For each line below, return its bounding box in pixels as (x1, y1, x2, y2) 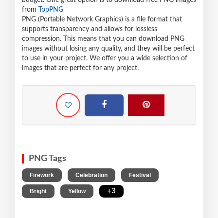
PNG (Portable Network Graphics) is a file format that (22, 16, 182, 23)
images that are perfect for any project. (22, 65, 139, 72)
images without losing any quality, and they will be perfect (22, 45, 195, 53)
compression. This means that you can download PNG (22, 36, 184, 43)
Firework (30, 172, 54, 179)
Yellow (68, 188, 86, 195)
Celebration (75, 172, 108, 179)
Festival (129, 172, 151, 179)
